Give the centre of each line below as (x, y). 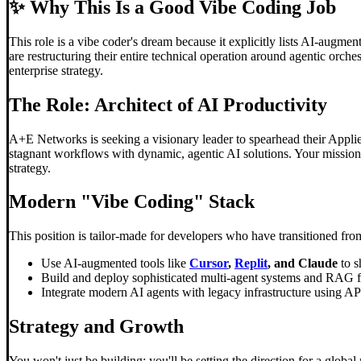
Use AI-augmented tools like (115, 263)
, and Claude (303, 263)
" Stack (224, 202)
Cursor (209, 263)
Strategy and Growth (96, 327)
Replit (251, 263)
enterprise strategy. (56, 70)
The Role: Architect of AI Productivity (168, 104)
